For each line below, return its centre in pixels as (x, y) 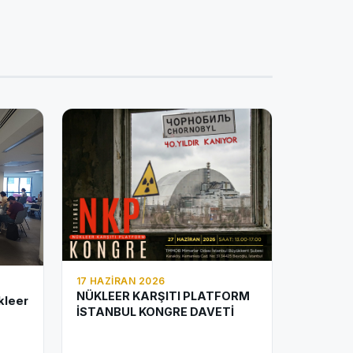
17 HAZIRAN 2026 (121, 281)
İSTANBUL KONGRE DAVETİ (155, 312)
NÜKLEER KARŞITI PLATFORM (163, 296)
